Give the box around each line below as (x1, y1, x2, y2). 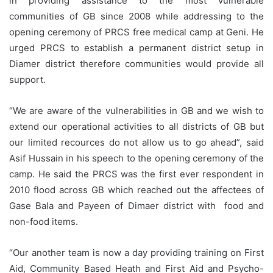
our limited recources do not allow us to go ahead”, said (9, 136, 264, 149)
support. (9, 74, 46, 86)
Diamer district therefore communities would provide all (9, 58, 264, 70)
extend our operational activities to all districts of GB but (9, 121, 264, 133)
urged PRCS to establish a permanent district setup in (9, 42, 264, 54)
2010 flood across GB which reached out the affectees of (9, 184, 264, 196)
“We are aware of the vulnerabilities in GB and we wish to (9, 105, 264, 117)
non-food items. (9, 216, 78, 228)
